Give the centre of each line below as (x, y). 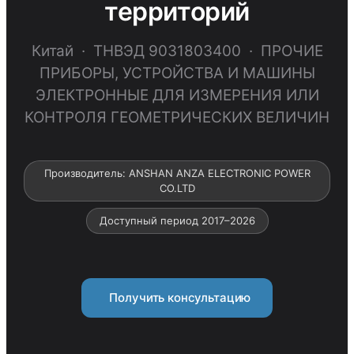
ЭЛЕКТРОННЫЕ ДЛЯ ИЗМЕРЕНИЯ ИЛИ (177, 95)
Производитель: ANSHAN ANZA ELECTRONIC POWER (177, 173)
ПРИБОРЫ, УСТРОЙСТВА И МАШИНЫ (177, 73)
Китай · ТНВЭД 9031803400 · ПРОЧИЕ (177, 51)
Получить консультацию (177, 298)
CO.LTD (177, 188)
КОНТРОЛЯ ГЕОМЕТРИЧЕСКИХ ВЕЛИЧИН (177, 117)
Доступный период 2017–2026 (177, 220)
